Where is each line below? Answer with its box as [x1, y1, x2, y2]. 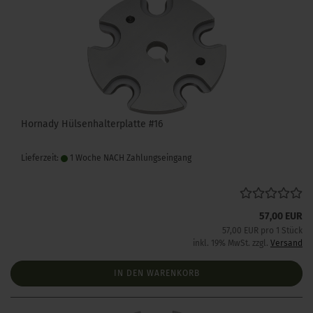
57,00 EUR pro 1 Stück [222, 226, 303, 235]
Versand [270, 238, 303, 248]
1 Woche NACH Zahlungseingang [68, 153, 191, 163]
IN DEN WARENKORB [113, 268, 200, 278]
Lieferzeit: [21, 153, 61, 163]
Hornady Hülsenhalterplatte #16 [21, 118, 163, 130]
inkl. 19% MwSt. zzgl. [193, 238, 270, 248]
